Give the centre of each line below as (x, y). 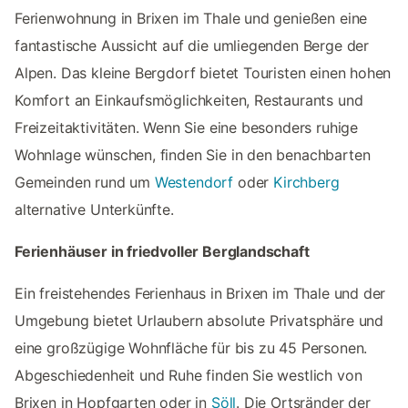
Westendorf (194, 182)
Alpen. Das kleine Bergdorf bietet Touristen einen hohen (203, 72)
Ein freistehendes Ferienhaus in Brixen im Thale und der (200, 293)
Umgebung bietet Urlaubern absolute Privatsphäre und (199, 320)
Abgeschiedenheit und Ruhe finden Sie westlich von (189, 375)
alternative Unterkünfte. (94, 209)
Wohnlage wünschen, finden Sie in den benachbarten (193, 154)
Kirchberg (306, 182)
